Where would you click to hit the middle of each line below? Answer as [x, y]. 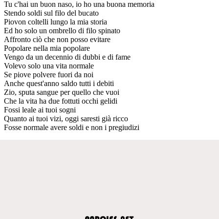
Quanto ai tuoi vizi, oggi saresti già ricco [66, 118]
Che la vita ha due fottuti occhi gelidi [61, 101]
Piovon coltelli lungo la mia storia [55, 22]
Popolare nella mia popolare [47, 48]
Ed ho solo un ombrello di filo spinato [62, 30]
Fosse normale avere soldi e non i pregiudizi [72, 127]
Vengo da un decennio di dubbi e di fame [67, 57]
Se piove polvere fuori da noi [49, 74]
